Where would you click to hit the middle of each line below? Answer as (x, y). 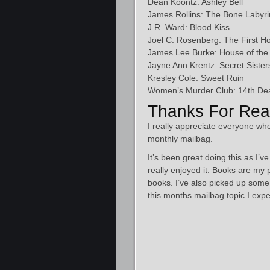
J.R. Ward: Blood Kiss (189, 27)
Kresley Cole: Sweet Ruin (196, 78)
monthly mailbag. (180, 139)
